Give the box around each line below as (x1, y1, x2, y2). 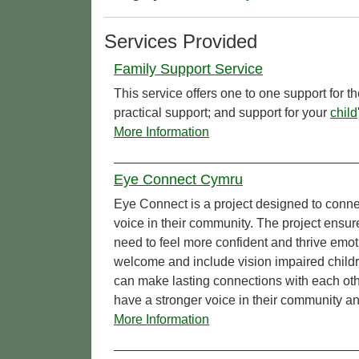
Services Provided (104, 30, 257, 53)
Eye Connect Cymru (114, 171, 243, 188)
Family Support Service (114, 61, 263, 78)
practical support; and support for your (114, 106, 330, 120)
